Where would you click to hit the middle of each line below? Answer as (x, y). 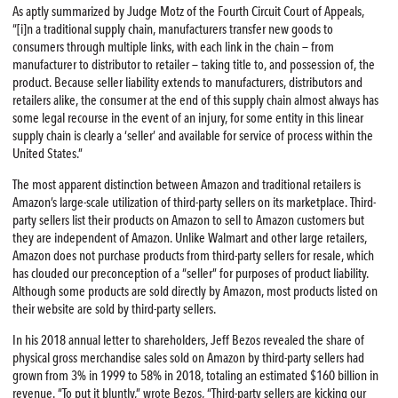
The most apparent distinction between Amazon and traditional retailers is (186, 185)
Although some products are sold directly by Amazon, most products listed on (195, 292)
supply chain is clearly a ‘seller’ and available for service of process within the (192, 136)
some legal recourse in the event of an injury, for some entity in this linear (187, 119)
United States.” (47, 154)
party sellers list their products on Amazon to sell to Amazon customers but (188, 221)
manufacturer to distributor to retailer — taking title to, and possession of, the (193, 65)
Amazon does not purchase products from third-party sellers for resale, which (193, 256)
